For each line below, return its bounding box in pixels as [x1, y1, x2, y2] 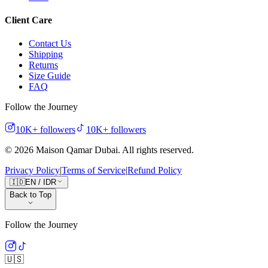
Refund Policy [127, 165, 182, 176]
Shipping [29, 49, 63, 60]
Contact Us [29, 38, 71, 49]
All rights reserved [122, 145, 191, 156]
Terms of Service [62, 165, 126, 176]
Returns [29, 60, 58, 71]
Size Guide [29, 71, 71, 81]
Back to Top [10, 190, 51, 200]
